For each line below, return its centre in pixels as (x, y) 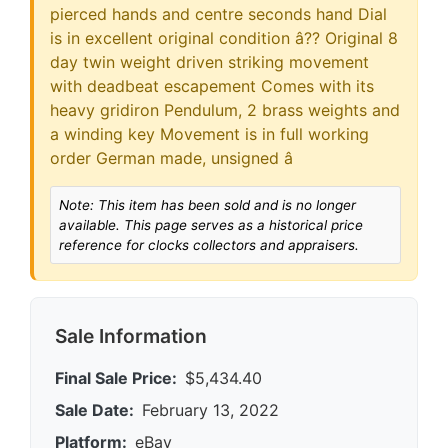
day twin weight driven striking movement (209, 61)
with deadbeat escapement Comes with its (212, 85)
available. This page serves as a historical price (211, 224)
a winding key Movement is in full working (209, 133)
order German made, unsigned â (171, 157)
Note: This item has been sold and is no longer (207, 204)
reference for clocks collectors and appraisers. (209, 244)
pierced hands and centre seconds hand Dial (218, 13)
